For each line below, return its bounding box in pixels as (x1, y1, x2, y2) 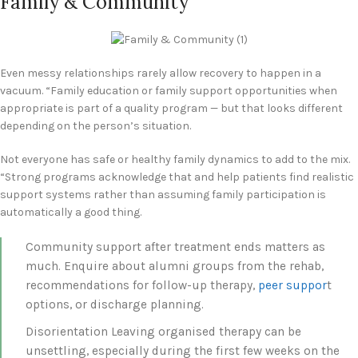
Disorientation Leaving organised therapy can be (26, 324, 301, 340)
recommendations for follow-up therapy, (26, 278, 258, 293)
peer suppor (258, 278, 327, 293)
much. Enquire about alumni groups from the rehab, (26, 259, 324, 274)
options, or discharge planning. (26, 297, 204, 312)
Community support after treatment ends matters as (26, 240, 325, 255)
